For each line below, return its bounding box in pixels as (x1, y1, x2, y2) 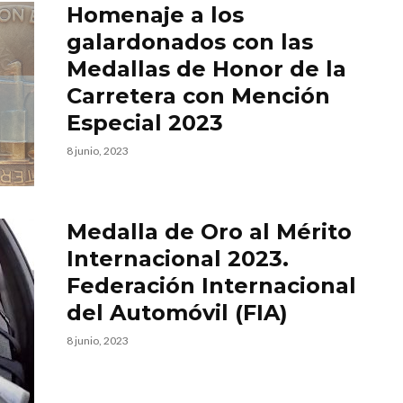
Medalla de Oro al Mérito (67, 219, 352, 245)
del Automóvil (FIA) (67, 300, 288, 326)
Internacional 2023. (67, 246, 289, 272)
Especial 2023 (67, 110, 223, 136)
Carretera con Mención (67, 83, 330, 109)
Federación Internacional (67, 273, 356, 299)
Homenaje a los (67, 2, 244, 28)
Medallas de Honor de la (67, 56, 346, 82)
